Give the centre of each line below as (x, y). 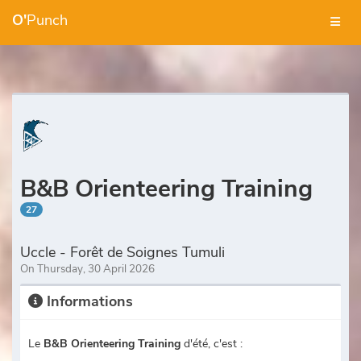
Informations (88, 301)
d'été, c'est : (212, 344)
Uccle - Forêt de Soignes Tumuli (122, 252)
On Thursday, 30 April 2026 (87, 269)
